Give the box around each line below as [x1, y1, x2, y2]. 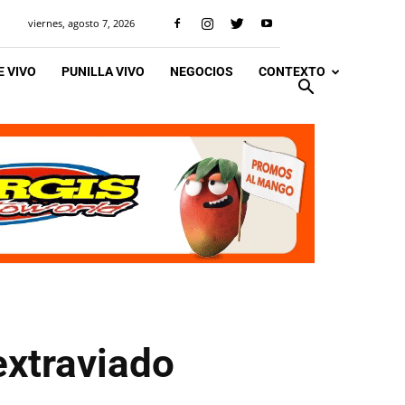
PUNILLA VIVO [61, 64, 145, 79]
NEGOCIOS [170, 64, 233, 79]
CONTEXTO [259, 64, 325, 79]
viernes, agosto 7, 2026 [28, 16, 135, 30]
